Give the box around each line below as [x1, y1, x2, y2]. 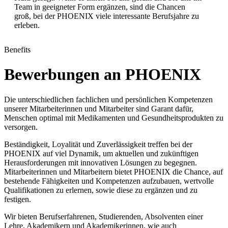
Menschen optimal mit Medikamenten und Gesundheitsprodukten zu [4, 113, 223, 122]
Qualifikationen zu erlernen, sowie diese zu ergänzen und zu [4, 185, 197, 194]
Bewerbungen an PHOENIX [4, 65, 201, 84]
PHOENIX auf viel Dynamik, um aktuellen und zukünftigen [4, 149, 198, 158]
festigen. [4, 194, 33, 204]
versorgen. [4, 122, 38, 131]
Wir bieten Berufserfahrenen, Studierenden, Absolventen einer [4, 212, 203, 221]
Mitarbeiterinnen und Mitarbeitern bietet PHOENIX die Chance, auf [4, 167, 223, 176]
